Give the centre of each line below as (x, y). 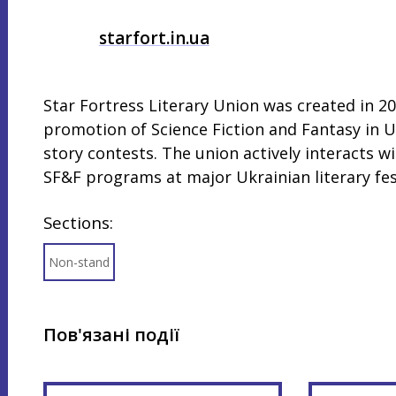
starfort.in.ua (154, 38)
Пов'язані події (111, 334)
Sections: (78, 222)
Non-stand (79, 262)
